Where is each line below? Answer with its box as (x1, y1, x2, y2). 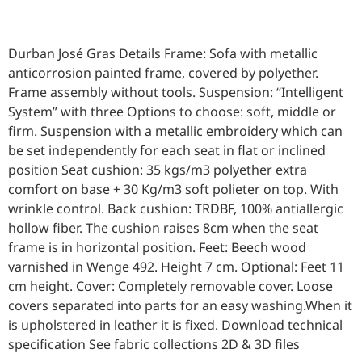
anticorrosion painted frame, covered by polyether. (8, 64, 318, 82)
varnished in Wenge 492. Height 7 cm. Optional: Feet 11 (8, 258, 344, 276)
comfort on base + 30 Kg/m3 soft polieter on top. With (8, 180, 339, 199)
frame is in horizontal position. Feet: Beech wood (8, 238, 306, 257)
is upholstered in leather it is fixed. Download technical (8, 316, 343, 335)
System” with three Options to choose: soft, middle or (8, 103, 336, 121)
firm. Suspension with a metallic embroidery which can (8, 122, 343, 141)
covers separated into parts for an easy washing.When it (8, 297, 352, 315)
